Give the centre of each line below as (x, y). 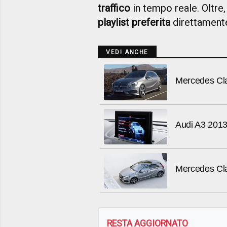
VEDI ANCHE (127, 52)
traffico (114, 8)
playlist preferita (134, 23)
